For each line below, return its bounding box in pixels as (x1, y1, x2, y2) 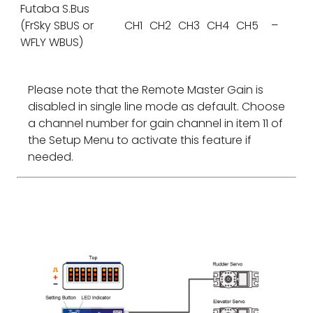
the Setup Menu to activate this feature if (28, 132, 252, 149)
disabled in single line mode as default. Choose (28, 99, 285, 115)
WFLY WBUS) (20, 34, 83, 51)
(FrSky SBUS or (20, 17, 94, 34)
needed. (28, 149, 73, 166)
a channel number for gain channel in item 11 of (28, 115, 283, 132)
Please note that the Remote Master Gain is (28, 82, 263, 99)
